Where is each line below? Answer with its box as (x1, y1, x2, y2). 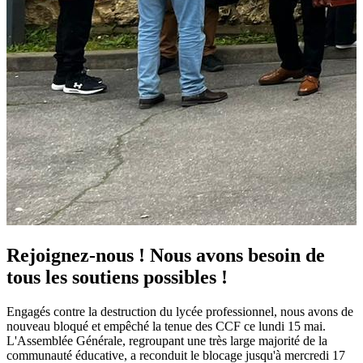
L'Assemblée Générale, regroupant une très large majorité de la (6, 334, 327, 348)
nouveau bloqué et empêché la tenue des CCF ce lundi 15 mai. (6, 319, 326, 333)
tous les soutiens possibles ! (6, 267, 228, 288)
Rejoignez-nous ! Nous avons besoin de (6, 245, 325, 267)
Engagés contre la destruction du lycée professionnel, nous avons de (6, 305, 353, 318)
